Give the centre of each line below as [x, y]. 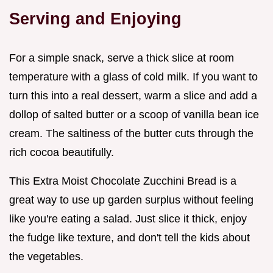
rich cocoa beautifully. [62, 152]
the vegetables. [46, 256]
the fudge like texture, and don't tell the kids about [129, 237]
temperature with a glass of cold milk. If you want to [133, 76]
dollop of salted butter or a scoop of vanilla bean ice [134, 114]
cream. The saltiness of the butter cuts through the [131, 133]
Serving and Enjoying [95, 18]
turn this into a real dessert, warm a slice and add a [133, 95]
